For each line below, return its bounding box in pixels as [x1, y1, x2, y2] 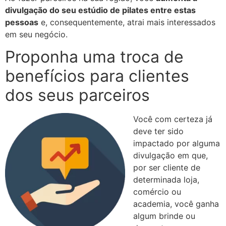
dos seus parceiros [5, 85, 150, 105]
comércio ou [133, 187, 181, 197]
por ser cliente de [133, 162, 200, 173]
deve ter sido [133, 126, 184, 137]
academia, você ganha [133, 199, 219, 209]
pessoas [5, 17, 38, 27]
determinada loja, [133, 175, 199, 185]
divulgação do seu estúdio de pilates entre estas [5, 5, 196, 15]
